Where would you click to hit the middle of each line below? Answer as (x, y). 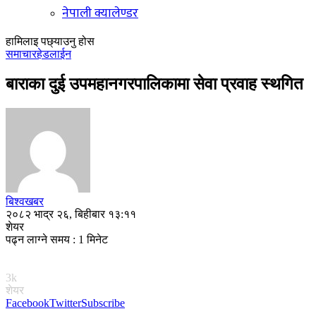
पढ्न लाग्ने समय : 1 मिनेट (57, 239)
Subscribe (103, 303)
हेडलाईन (54, 54)
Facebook (28, 303)
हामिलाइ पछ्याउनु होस (50, 41)
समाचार (21, 54)
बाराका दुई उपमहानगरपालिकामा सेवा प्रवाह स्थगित (154, 84)
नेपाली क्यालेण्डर (100, 13)
